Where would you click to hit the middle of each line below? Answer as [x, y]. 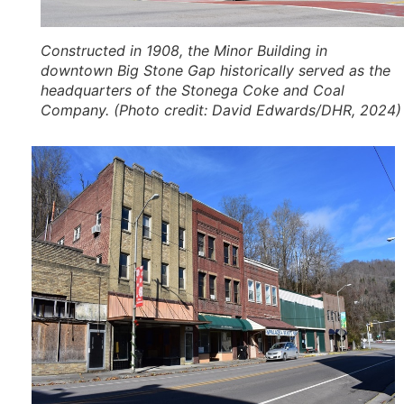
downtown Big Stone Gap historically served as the [216, 70]
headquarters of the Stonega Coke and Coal [193, 90]
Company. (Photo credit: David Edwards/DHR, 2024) [221, 110]
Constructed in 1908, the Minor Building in [184, 50]
